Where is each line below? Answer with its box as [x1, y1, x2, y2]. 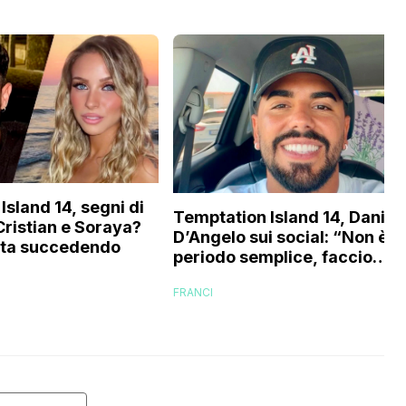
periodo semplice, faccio [173, 246, 372, 266]
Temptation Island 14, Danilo [173, 207, 400, 227]
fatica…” [173, 266, 244, 286]
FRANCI [173, 285, 213, 299]
